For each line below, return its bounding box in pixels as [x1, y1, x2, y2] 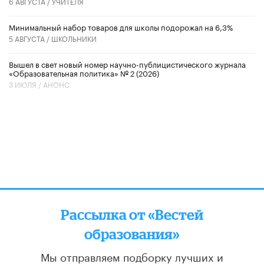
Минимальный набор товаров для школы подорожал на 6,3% [9, 21, 233, 33]
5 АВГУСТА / [9, 32, 51, 44]
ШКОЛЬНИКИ [51, 32, 97, 44]
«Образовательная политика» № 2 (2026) [9, 67, 159, 79]
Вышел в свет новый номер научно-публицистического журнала [9, 58, 246, 70]
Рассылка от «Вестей [61, 206, 203, 223]
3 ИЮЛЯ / [9, 78, 43, 90]
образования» [84, 226, 180, 242]
